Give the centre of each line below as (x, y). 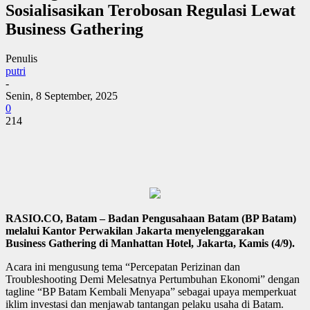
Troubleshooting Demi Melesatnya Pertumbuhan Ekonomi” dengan (153, 279)
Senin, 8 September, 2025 (62, 95)
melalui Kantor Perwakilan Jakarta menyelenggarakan (135, 230)
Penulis (21, 58)
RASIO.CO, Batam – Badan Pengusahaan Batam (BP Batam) (151, 218)
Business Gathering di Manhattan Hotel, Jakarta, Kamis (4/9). (150, 243)
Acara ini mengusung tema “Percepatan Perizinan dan (123, 266)
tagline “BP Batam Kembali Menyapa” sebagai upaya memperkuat (151, 291)
